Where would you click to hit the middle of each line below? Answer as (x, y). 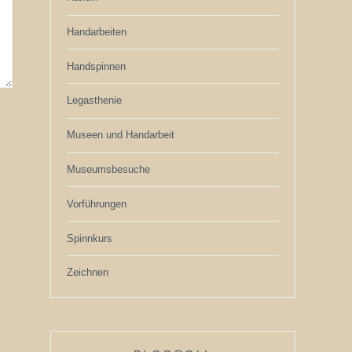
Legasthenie (94, 101)
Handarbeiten (97, 31)
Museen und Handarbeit (121, 135)
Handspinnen (96, 66)
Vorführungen (97, 203)
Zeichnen (88, 273)
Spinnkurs (90, 238)
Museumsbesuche (108, 170)
